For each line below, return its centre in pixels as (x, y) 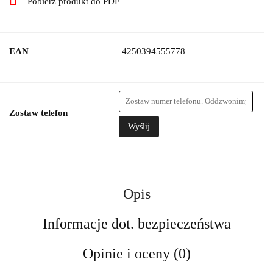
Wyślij (139, 126)
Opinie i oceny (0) (136, 253)
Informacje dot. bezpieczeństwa (136, 223)
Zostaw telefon (38, 112)
